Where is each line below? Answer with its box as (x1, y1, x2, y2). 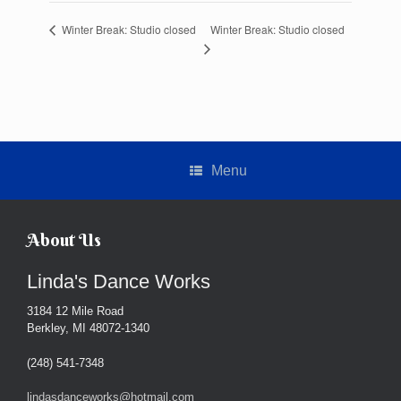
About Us (27, 228, 101, 252)
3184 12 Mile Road (27, 304, 124, 319)
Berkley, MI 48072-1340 (27, 321, 149, 336)
